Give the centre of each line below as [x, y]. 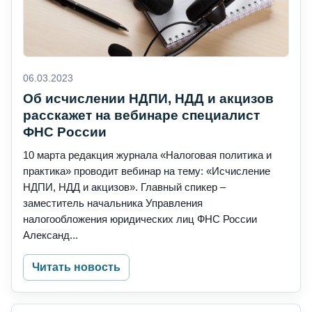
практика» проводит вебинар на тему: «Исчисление [147, 171]
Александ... [50, 235]
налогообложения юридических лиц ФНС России [140, 219]
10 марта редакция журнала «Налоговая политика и [147, 155]
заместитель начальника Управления [113, 203]
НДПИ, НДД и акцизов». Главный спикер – [124, 187]
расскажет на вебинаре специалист [141, 116]
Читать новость [76, 267]
